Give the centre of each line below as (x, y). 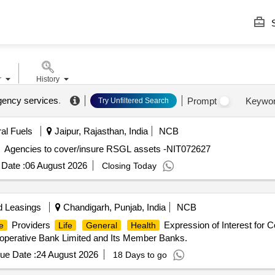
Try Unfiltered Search (133, 101)
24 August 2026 (67, 254)
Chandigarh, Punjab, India (113, 207)
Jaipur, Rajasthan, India (100, 131)
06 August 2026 (56, 165)
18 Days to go (140, 255)
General (101, 225)
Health (143, 225)
